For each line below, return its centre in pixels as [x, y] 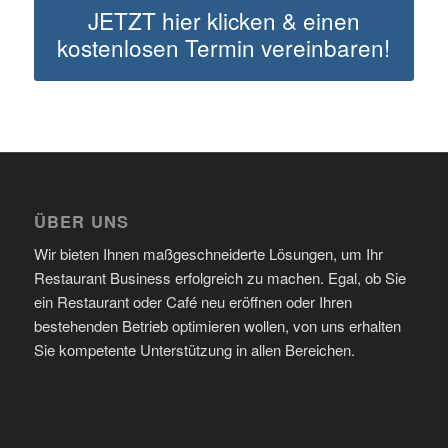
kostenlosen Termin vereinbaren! [224, 46]
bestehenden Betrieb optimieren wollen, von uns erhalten [217, 326]
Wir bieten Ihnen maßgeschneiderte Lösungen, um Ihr [208, 254]
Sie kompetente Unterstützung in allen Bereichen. [194, 350]
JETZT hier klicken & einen [223, 19]
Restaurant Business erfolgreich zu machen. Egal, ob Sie [219, 278]
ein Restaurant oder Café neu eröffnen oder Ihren [192, 302]
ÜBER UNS [81, 220]
